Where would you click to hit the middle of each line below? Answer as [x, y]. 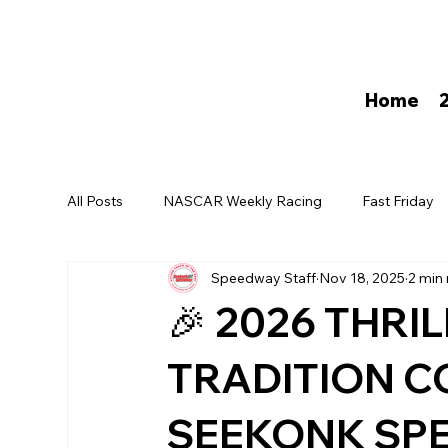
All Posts [95, 200]
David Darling [152, 280]
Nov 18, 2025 [362, 277]
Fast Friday [398, 200]
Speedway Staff [264, 277]
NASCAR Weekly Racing [243, 200]
